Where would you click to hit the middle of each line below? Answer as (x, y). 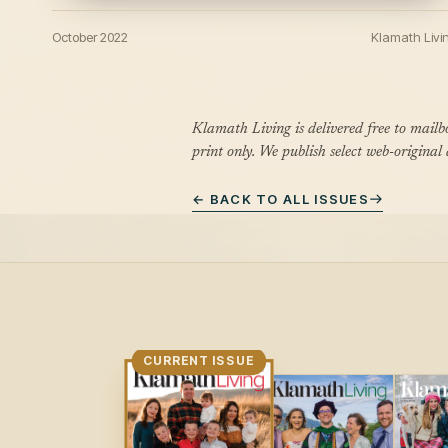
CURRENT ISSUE (199, 361)
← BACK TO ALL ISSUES (280, 199)
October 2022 (90, 37)
